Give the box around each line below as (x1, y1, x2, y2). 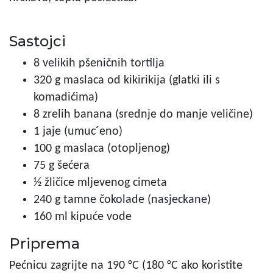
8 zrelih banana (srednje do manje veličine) (34, 108, 253, 121)
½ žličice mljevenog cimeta (34, 176, 167, 189)
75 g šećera (34, 159, 90, 172)
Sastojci (9, 32, 66, 50)
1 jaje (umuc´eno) (34, 125, 122, 138)
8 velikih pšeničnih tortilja (34, 57, 165, 69)
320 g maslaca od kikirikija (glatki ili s (34, 74, 220, 87)
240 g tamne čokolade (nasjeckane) (34, 193, 211, 206)
